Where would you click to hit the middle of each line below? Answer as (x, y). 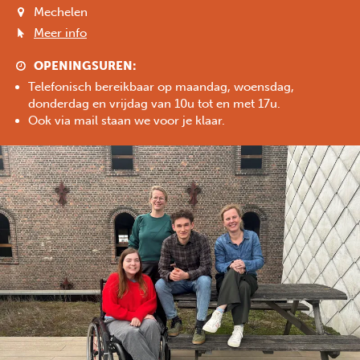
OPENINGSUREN (83, 65)
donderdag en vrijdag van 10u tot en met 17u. (154, 103)
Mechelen (61, 12)
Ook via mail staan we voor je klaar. (127, 120)
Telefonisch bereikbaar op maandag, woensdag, (161, 86)
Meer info (60, 33)
